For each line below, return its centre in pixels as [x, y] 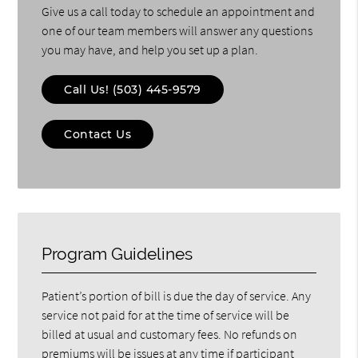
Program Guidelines [117, 253]
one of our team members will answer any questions [177, 30]
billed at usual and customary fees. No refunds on [170, 334]
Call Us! [88, 89]
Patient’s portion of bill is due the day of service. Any [177, 295]
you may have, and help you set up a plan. [150, 49]
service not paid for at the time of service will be [166, 314]
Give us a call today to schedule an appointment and [179, 11]
